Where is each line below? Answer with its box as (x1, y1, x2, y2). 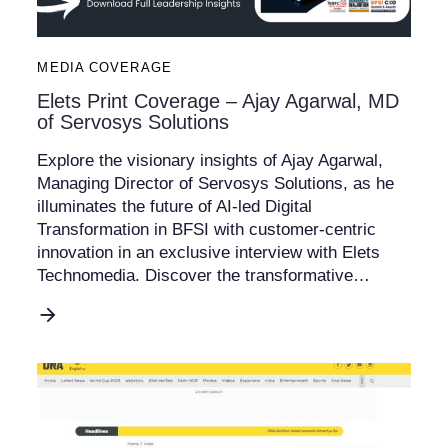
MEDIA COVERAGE (37, 59, 172, 75)
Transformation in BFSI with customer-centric (37, 219, 377, 239)
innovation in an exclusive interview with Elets (37, 242, 381, 262)
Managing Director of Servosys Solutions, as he (37, 173, 395, 193)
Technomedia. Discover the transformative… (37, 265, 371, 285)
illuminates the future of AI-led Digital (37, 196, 313, 216)
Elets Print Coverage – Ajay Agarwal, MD (37, 89, 400, 112)
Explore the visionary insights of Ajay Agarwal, (37, 150, 384, 170)
